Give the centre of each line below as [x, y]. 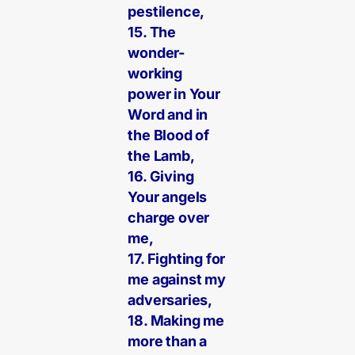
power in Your [174, 94]
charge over [169, 218]
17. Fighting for [177, 259]
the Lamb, [161, 156]
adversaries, [170, 300]
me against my [177, 280]
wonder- [157, 53]
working [155, 74]
